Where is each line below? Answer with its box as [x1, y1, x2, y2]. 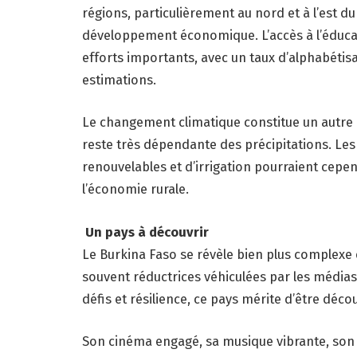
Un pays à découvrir [82, 223, 209, 240]
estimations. [82, 71, 156, 88]
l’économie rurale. [82, 181, 189, 198]
